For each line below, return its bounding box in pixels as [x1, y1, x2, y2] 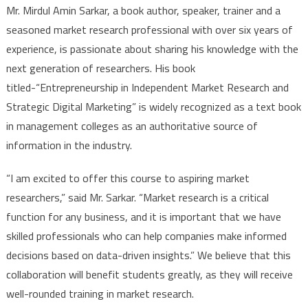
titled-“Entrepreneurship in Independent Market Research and [5, 79, 289, 96]
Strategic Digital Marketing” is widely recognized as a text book [5, 98, 301, 115]
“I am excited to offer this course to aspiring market [5, 170, 250, 187]
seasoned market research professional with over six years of [5, 21, 293, 38]
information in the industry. [5, 137, 132, 154]
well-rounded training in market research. [5, 285, 197, 302]
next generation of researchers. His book [5, 60, 195, 77]
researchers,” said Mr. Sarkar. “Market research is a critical [5, 189, 269, 206]
